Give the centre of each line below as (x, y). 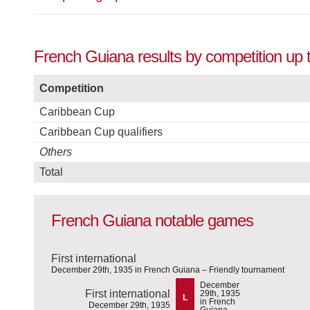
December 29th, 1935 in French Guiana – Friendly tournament (168, 270)
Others (56, 152)
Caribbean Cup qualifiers (101, 132)
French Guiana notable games (152, 221)
